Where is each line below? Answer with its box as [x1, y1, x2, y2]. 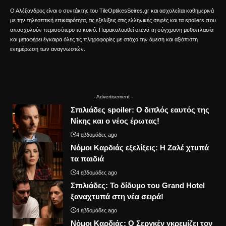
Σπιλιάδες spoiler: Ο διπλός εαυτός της [71, 105, 209, 115]
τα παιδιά [71, 154, 104, 163]
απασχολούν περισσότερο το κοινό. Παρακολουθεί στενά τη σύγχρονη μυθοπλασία [10, 27, 213, 33]
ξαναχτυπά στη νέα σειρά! [71, 192, 163, 201]
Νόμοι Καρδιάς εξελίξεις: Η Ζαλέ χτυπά [71, 143, 209, 152]
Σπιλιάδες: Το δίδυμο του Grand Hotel [71, 181, 205, 190]
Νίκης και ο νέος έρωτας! [71, 117, 159, 126]
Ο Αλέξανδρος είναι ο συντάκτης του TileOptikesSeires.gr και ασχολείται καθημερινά [10, 8, 214, 14]
